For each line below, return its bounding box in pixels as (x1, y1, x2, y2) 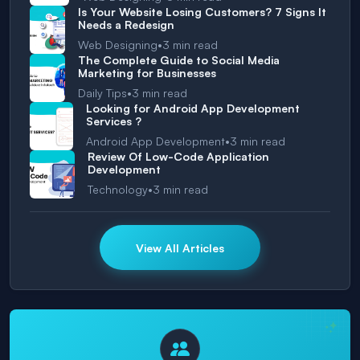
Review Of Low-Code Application (88, 149, 270, 164)
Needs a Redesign (77, 18, 174, 32)
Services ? (85, 114, 141, 129)
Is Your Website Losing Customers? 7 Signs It (77, 5, 326, 19)
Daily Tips (78, 85, 128, 100)
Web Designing (77, 37, 157, 51)
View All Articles (136, 240, 224, 255)
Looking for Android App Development (85, 101, 300, 116)
